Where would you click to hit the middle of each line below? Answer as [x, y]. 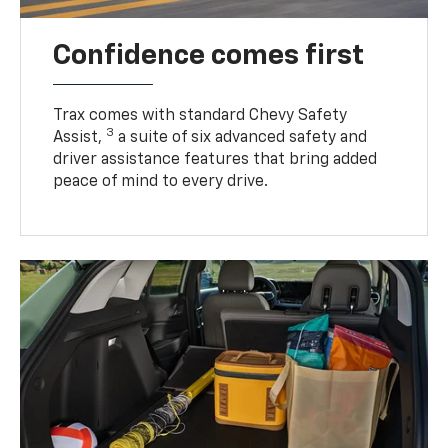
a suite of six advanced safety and [241, 137]
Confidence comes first [209, 55]
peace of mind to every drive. [161, 181]
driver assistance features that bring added [215, 159]
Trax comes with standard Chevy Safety [200, 115]
